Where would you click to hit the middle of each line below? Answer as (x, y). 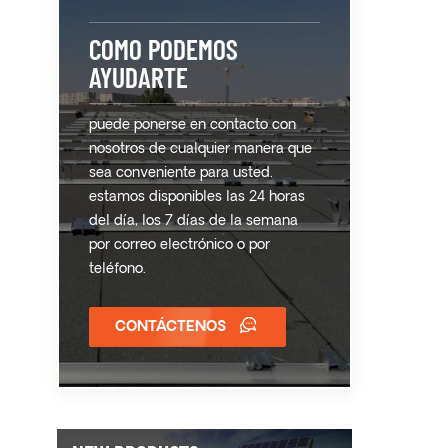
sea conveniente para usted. (181, 174)
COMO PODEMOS (163, 49)
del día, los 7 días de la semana (193, 222)
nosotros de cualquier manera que (200, 150)
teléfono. (117, 270)
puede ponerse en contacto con (192, 126)
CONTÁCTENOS (170, 328)
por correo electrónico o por (179, 246)
